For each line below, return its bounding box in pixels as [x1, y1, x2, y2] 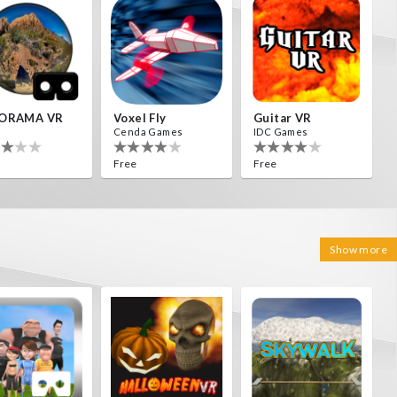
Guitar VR [253, 111, 312, 125]
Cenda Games [113, 126, 183, 137]
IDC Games [253, 126, 308, 137]
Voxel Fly [113, 111, 167, 125]
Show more [330, 243, 387, 256]
